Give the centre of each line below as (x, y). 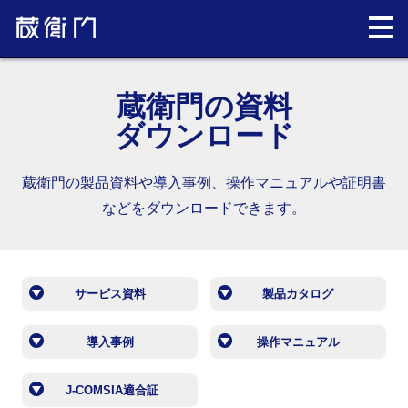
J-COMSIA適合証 (112, 390)
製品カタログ (298, 293)
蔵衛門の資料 (204, 107)
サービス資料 (110, 293)
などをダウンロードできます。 (204, 208)
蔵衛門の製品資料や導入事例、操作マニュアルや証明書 (204, 183)
